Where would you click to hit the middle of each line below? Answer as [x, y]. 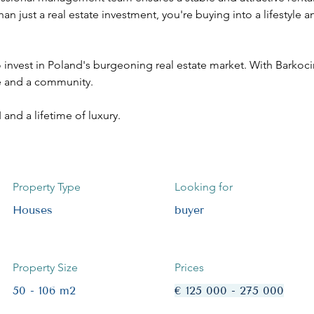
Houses [33, 210]
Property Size [45, 268]
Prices [189, 268]
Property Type [47, 187]
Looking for [204, 187]
